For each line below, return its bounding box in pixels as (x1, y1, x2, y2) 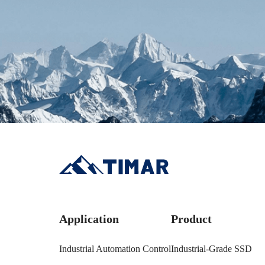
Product (171, 212, 212, 225)
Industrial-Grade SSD (171, 243, 252, 254)
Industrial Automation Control (59, 243, 171, 254)
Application (59, 212, 119, 225)
